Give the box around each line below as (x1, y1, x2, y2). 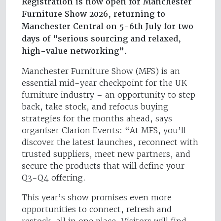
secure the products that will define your (22, 160, 184, 171)
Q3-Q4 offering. (22, 172, 86, 183)
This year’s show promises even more (22, 192, 172, 202)
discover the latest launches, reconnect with (22, 137, 198, 147)
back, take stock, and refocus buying (22, 101, 168, 111)
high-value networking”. (22, 45, 127, 56)
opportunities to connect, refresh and (22, 204, 172, 214)
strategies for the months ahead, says (22, 113, 172, 123)
